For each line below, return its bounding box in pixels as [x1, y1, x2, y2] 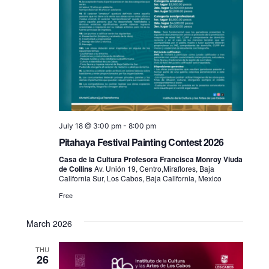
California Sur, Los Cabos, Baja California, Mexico [58, 172, 222, 183]
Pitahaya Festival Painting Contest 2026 [58, 134, 224, 149]
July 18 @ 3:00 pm [58, 121, 121, 130]
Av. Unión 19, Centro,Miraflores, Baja [94, 163, 214, 174]
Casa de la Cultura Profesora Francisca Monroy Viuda [58, 153, 243, 165]
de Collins [58, 163, 94, 174]
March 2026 [26, 217, 72, 229]
